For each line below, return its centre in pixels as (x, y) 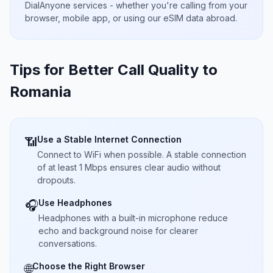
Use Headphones (75, 203)
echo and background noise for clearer (118, 231)
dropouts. (56, 180)
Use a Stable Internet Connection (109, 139)
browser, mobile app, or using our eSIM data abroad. (131, 18)
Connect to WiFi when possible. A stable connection (142, 154)
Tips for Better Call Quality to (114, 70)
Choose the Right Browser (89, 266)
